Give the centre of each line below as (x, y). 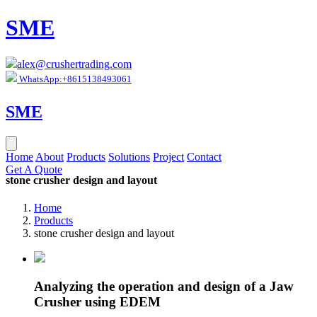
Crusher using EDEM (97, 302)
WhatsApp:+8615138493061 (74, 79)
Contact (204, 156)
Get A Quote (34, 169)
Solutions (129, 156)
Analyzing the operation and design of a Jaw (164, 287)
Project (168, 156)
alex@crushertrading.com (74, 64)
